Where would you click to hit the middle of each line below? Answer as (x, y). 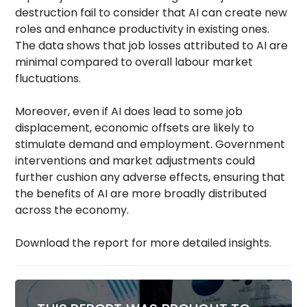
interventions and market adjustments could (135, 160)
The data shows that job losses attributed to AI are (152, 45)
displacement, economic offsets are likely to (135, 127)
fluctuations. (48, 78)
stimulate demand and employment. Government (150, 144)
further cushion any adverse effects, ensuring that (150, 177)
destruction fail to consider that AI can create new (151, 12)
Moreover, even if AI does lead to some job (129, 111)
